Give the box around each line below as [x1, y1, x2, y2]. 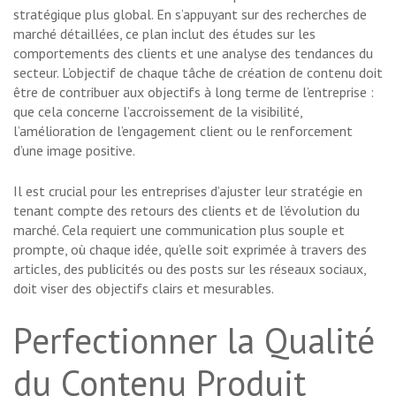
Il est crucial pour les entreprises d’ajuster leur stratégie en [13, 182, 362, 201]
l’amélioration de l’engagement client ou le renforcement [13, 122, 353, 141]
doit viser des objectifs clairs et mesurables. [13, 279, 274, 298]
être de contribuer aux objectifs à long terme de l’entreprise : [13, 83, 374, 102]
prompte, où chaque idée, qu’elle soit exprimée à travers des [13, 240, 367, 259]
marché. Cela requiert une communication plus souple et [13, 221, 345, 240]
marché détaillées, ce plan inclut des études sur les [13, 25, 316, 43]
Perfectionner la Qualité [13, 317, 375, 364]
